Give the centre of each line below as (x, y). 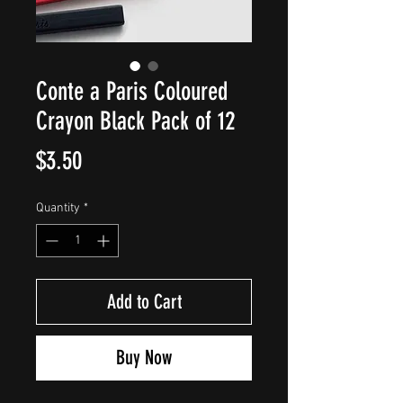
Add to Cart (144, 301)
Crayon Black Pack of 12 (135, 121)
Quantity (58, 208)
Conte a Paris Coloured (132, 91)
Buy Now (144, 357)
